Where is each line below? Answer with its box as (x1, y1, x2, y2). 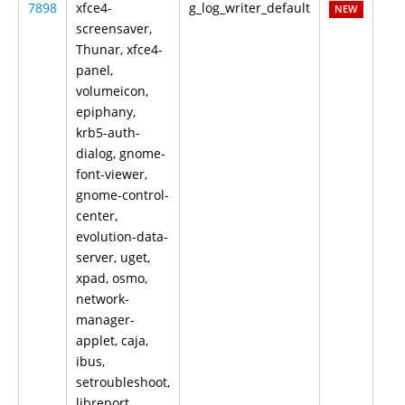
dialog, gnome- (76, 145, 165, 162)
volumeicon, (76, 82, 148, 99)
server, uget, (76, 249, 150, 266)
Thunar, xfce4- (76, 41, 163, 58)
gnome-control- (76, 186, 169, 203)
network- (76, 290, 129, 307)
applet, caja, (76, 332, 148, 349)
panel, (76, 61, 113, 79)
